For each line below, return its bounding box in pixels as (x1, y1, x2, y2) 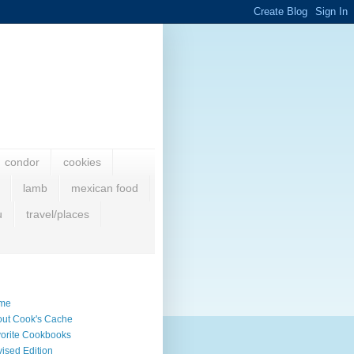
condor (5, 156, 40, 169)
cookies (63, 156, 101, 169)
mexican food (71, 182, 138, 195)
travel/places (26, 207, 89, 220)
